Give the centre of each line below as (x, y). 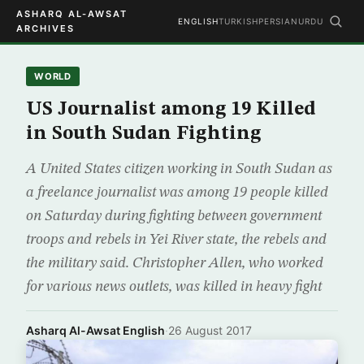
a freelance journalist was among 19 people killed (177, 193)
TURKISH (238, 21)
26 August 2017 (210, 330)
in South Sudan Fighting (144, 134)
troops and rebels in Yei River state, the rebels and (176, 240)
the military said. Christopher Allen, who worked (175, 263)
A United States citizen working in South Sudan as (179, 169)
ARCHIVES (45, 28)
